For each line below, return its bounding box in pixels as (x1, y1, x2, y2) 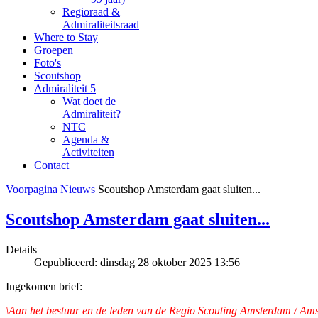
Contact (34, 159, 69, 171)
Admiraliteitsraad (62, 18, 139, 31)
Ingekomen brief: (6, 280, 82, 292)
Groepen (34, 44, 73, 56)
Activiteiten (62, 146, 114, 158)
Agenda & (62, 133, 109, 146)
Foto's (34, 57, 61, 69)
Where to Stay (34, 31, 98, 43)
